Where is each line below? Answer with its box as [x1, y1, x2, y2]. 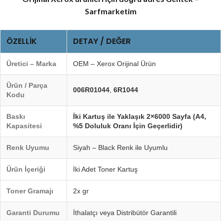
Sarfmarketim [84, 6, 137, 16]
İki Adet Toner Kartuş [73, 165, 138, 173]
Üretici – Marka [6, 59, 56, 68]
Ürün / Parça [6, 81, 47, 89]
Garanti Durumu [6, 208, 60, 217]
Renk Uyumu [6, 143, 49, 151]
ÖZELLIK [6, 35, 37, 47]
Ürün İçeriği [6, 165, 45, 173]
